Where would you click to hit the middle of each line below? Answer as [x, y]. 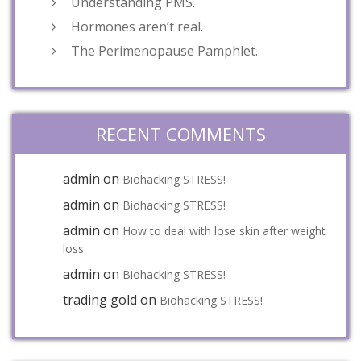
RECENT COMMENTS [180, 133]
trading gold [100, 299]
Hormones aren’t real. [137, 26]
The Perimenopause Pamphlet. [164, 50]
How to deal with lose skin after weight [224, 230]
